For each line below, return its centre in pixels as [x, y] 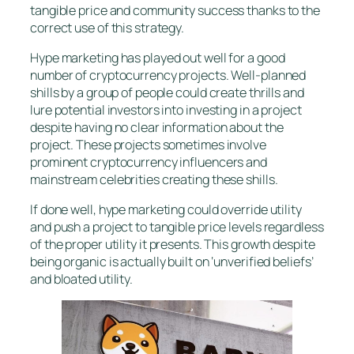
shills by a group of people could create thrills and [167, 92]
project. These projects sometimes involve [148, 144]
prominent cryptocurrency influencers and [149, 162]
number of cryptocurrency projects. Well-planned [168, 75]
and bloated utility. [82, 279]
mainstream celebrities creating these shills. [155, 179]
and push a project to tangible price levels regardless [177, 227]
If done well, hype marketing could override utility [166, 210]
